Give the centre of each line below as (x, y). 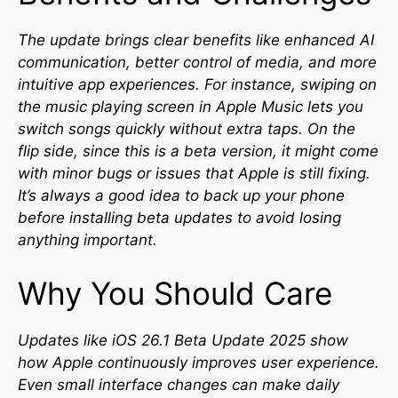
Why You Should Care (175, 293)
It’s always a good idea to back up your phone (181, 195)
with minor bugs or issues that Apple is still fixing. (194, 173)
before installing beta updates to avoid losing (179, 218)
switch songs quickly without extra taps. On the (187, 129)
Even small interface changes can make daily (179, 384)
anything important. (88, 240)
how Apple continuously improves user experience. (199, 362)
